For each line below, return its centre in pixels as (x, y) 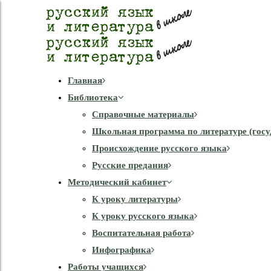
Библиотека (93, 97)
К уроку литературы (135, 199)
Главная (85, 80)
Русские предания (130, 165)
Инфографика (122, 250)
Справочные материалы (143, 114)
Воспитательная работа (142, 233)
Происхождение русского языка (159, 148)
